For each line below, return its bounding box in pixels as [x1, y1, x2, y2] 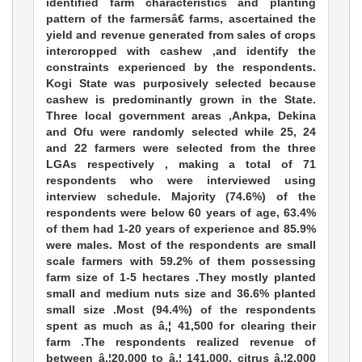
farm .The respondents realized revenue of [46, 335, 316, 348]
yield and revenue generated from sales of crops [46, 27, 316, 41]
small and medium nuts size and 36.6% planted [46, 286, 316, 300]
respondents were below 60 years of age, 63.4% [46, 205, 316, 219]
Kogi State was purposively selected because [46, 76, 316, 90]
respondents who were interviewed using [46, 173, 316, 187]
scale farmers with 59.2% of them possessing [46, 254, 316, 267]
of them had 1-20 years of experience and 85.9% [46, 221, 316, 235]
